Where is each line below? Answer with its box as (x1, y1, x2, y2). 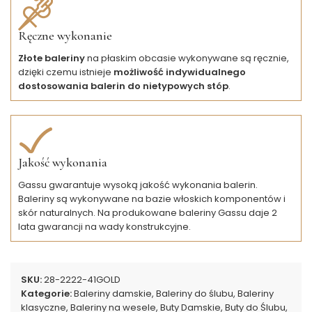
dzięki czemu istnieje (18, 65, 114, 79)
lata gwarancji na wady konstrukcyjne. (18, 219, 191, 233)
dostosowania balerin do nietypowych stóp (18, 79, 228, 93)
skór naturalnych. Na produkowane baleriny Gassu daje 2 (18, 205, 277, 219)
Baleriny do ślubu (156, 286, 233, 300)
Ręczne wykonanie (18, 27, 112, 43)
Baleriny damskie (74, 286, 152, 300)
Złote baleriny (18, 51, 85, 65)
